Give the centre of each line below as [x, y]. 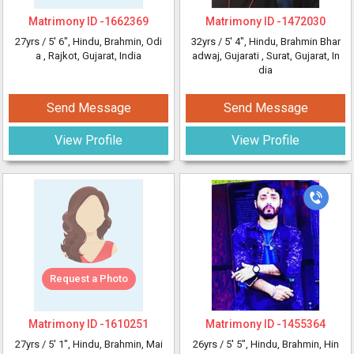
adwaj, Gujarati [226, 56]
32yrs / [207, 41]
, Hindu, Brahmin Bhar [292, 41]
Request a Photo [88, 279]
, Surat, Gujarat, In [300, 56]
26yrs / [209, 344]
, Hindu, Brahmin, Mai [115, 344]
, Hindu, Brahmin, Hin [292, 344]
